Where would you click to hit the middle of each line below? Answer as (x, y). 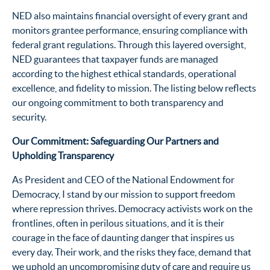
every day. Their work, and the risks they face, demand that (132, 252)
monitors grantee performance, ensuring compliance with (130, 30)
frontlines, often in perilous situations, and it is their (118, 223)
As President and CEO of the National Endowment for (123, 180)
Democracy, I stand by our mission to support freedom (124, 194)
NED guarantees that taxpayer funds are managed (115, 59)
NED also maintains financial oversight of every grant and (130, 16)
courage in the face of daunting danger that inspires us (123, 238)
